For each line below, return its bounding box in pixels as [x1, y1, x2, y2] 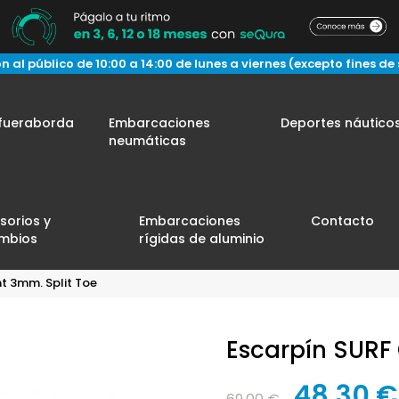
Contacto [311, 212, 375, 230]
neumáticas [109, 132, 187, 150]
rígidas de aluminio [139, 230, 265, 248]
